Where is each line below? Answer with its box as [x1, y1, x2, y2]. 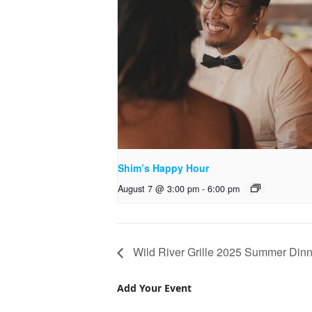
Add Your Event [117, 281, 192, 295]
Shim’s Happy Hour [118, 160, 209, 175]
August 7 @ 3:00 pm [118, 182, 199, 195]
